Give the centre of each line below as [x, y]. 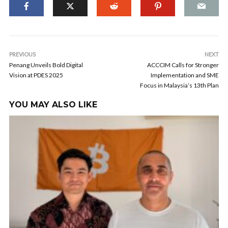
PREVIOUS [22, 54]
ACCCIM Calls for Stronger [183, 65]
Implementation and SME [185, 75]
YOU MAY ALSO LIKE [53, 105]
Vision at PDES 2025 [36, 75]
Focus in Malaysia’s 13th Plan [179, 85]
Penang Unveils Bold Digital [46, 65]
